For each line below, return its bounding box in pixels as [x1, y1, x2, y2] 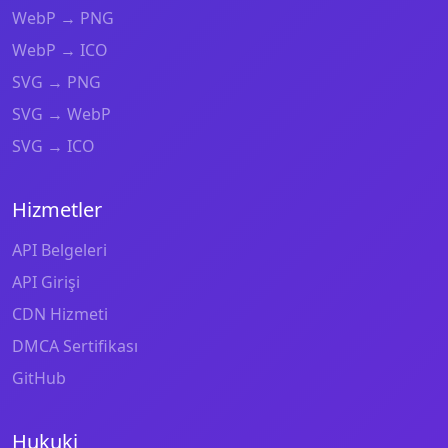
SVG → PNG [12, 70, 101, 93]
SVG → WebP [12, 102, 111, 125]
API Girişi [12, 270, 80, 293]
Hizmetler [12, 195, 102, 223]
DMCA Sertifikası [12, 334, 138, 357]
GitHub [12, 366, 66, 389]
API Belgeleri [12, 238, 107, 261]
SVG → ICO [12, 134, 95, 157]
